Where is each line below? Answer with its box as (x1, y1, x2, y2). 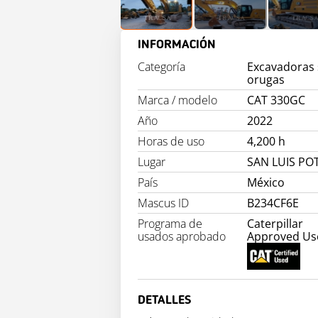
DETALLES (138, 294, 191, 307)
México (247, 175, 285, 190)
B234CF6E (247, 195, 300, 211)
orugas (247, 72, 285, 87)
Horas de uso (138, 133, 204, 149)
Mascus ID (138, 195, 189, 211)
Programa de (138, 216, 202, 231)
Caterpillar (247, 216, 304, 231)
